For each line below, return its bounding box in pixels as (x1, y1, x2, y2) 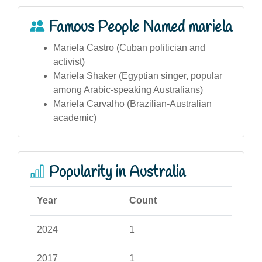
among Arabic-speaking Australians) (53, 84, 203, 95)
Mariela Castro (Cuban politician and (53, 42, 205, 53)
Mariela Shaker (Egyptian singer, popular (53, 70, 222, 81)
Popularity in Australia (49, 162, 185, 182)
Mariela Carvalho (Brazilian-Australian (53, 98, 212, 109)
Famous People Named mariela (49, 17, 232, 37)
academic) (53, 112, 96, 123)
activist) (53, 56, 85, 67)
